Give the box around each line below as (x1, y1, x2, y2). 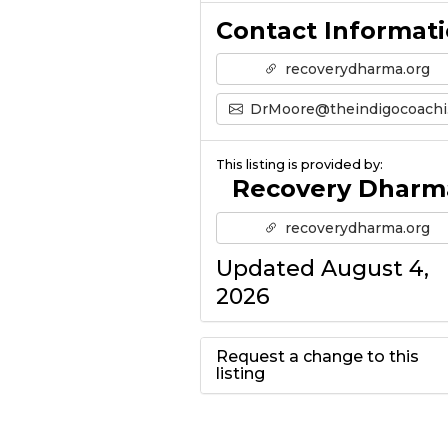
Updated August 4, (215, 255, 429, 283)
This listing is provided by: (215, 157, 383, 173)
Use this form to (215, 407, 399, 435)
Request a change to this (215, 347, 419, 367)
